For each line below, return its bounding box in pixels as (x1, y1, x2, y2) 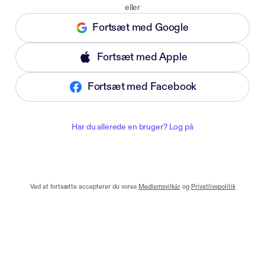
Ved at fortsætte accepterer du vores (30, 183, 137, 191)
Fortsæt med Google (92, 21, 189, 34)
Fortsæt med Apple (96, 50, 188, 64)
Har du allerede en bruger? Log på (72, 122, 193, 132)
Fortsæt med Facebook (87, 80, 197, 93)
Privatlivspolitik (190, 183, 235, 191)
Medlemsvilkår (138, 183, 180, 191)
